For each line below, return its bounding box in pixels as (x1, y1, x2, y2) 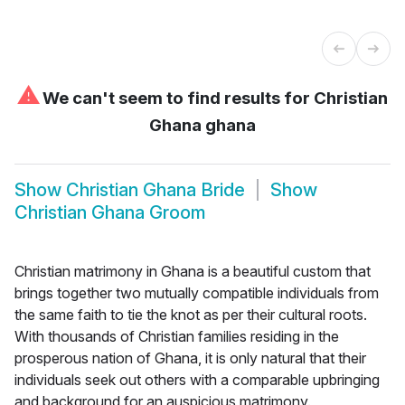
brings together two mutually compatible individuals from (14, 283, 379, 302)
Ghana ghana (149, 114, 256, 136)
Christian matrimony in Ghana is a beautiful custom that (14, 261, 371, 280)
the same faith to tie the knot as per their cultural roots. (14, 305, 367, 324)
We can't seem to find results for (39, 87, 314, 108)
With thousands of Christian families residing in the (14, 326, 339, 345)
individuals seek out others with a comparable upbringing (14, 370, 380, 389)
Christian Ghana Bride (66, 179, 245, 202)
